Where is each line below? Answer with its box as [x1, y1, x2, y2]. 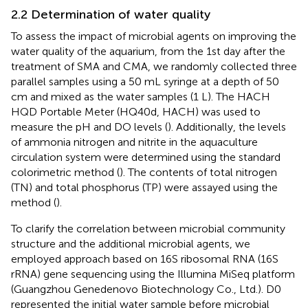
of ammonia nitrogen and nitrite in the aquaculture [11, 135, 258, 148]
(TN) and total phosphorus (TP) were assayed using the [11, 180, 278, 194]
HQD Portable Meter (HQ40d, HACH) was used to [11, 104, 261, 118]
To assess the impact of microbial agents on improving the [11, 29, 296, 43]
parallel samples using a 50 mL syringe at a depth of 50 [11, 74, 279, 88]
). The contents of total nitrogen [120, 165, 277, 179]
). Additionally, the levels [168, 120, 286, 133]
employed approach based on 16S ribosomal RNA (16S [11, 252, 278, 265]
